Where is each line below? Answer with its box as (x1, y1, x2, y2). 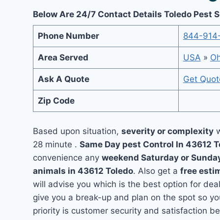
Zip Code (37, 96, 75, 106)
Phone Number (37, 31, 99, 41)
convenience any (33, 152, 102, 163)
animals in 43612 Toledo (33, 165, 134, 176)
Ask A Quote (37, 74, 89, 84)
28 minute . (33, 139, 80, 149)
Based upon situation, (33, 126, 122, 136)
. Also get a (133, 165, 181, 176)
